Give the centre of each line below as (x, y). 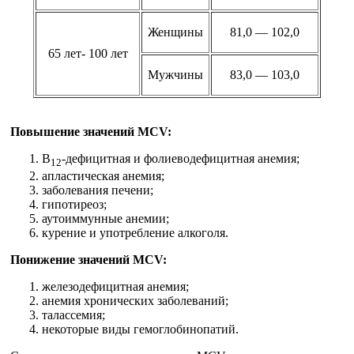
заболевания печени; (98, 190)
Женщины (175, 32)
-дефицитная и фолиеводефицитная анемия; (181, 158)
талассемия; (73, 315)
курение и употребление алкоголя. (135, 233)
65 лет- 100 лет (88, 53)
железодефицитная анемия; (115, 287)
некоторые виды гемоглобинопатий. (140, 330)
